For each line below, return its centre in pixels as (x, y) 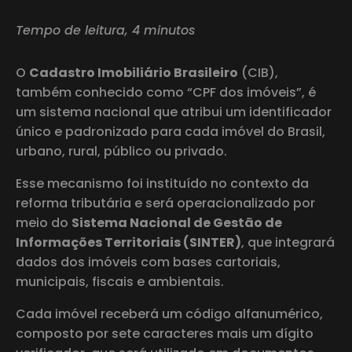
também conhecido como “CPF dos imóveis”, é (166, 92)
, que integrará (288, 242)
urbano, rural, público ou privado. (121, 151)
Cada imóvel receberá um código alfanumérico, (169, 313)
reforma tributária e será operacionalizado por (165, 203)
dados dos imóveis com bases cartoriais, (148, 262)
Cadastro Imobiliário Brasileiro (134, 72)
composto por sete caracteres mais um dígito (165, 333)
